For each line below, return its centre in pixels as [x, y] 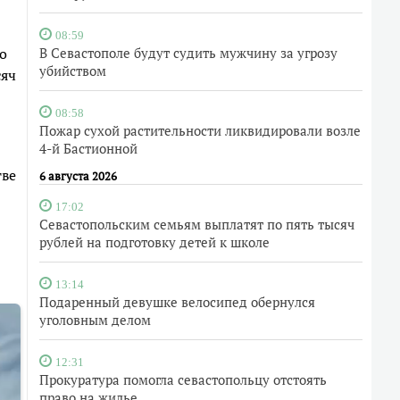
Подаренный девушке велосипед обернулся [177, 302]
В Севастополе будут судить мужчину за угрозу [188, 53]
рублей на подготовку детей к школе [154, 242]
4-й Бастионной [88, 148]
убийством [73, 71]
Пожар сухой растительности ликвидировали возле [200, 130]
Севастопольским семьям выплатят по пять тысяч [197, 224]
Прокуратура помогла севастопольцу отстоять [183, 379]
